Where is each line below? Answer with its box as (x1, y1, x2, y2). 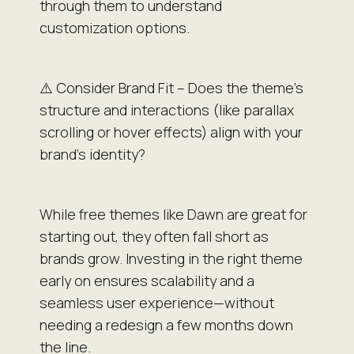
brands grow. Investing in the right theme (40, 248, 303, 268)
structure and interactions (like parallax (40, 100, 294, 119)
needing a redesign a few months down (40, 314, 293, 334)
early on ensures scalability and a (40, 270, 254, 290)
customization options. (40, 17, 190, 37)
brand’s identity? (40, 144, 145, 164)
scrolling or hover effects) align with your (40, 122, 303, 141)
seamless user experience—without (40, 292, 274, 312)
